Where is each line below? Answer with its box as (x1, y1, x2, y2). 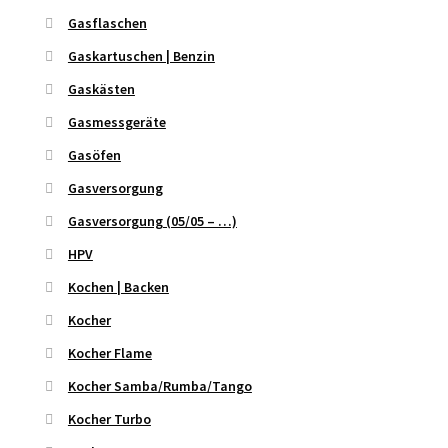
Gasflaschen (67, 14, 147, 33)
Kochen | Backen (67, 278, 169, 297)
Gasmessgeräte (67, 113, 166, 132)
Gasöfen (67, 146, 121, 165)
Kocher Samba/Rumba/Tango (67, 377, 252, 396)
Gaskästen (67, 80, 135, 99)
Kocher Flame (67, 344, 152, 363)
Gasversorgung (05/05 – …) (67, 212, 237, 231)
